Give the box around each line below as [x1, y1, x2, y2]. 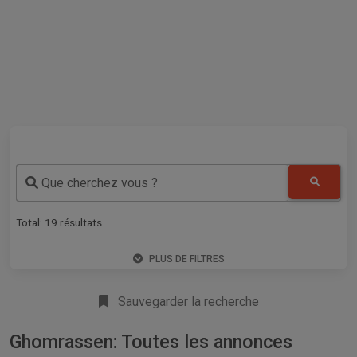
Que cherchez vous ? [38, 175, 158, 191]
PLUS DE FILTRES [148, 253, 225, 265]
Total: [16, 215, 45, 229]
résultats [57, 215, 102, 229]
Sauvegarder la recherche [114, 293, 259, 309]
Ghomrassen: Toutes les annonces [10, 330, 292, 353]
